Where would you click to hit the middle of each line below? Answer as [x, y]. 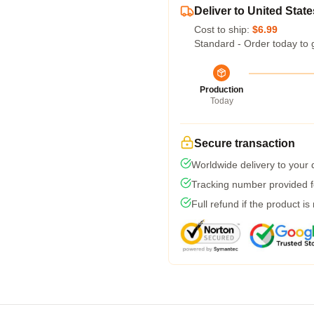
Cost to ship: [223, 29]
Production [221, 90]
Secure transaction [245, 143]
